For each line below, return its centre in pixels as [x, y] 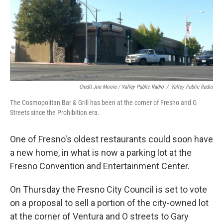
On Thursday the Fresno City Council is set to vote [109, 190]
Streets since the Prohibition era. [55, 113]
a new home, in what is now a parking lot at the [101, 153]
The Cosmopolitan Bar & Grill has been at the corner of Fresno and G [103, 103]
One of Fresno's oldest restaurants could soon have [111, 139]
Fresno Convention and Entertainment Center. [100, 166]
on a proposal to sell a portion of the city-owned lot [109, 203]
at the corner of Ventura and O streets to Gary [99, 217]
